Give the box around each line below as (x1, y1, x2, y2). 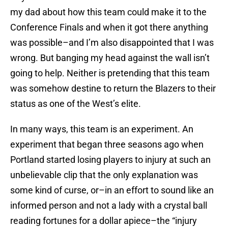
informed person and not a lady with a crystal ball (10, 200, 207, 211)
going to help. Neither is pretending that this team (10, 68, 210, 79)
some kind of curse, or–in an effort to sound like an (10, 185, 214, 196)
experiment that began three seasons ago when (10, 139, 204, 150)
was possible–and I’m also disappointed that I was (10, 37, 214, 48)
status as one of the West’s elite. (10, 98, 141, 109)
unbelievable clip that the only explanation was (10, 169, 198, 181)
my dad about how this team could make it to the (10, 7, 207, 18)
